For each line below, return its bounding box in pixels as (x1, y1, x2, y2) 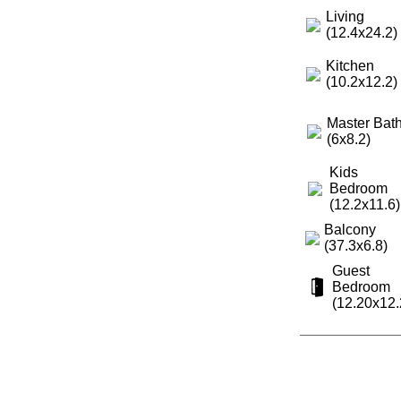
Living (325, 8, 364, 24)
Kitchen (325, 57, 374, 73)
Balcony (323, 221, 376, 237)
